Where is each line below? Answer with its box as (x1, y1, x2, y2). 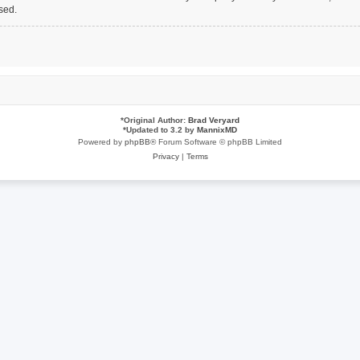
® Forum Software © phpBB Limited (150, 137, 282, 146)
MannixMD (197, 125, 237, 134)
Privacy (152, 152, 179, 161)
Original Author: (124, 116, 188, 125)
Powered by (78, 137, 125, 146)
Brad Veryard (188, 116, 239, 125)
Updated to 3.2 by (126, 125, 197, 134)
